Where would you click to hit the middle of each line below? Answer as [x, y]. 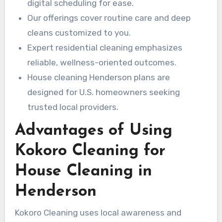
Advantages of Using [93, 131]
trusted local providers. [73, 107]
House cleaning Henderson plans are [99, 77]
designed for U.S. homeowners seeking [104, 92]
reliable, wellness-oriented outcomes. [102, 62]
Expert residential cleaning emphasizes [105, 48]
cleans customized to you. [79, 33]
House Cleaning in [83, 171]
